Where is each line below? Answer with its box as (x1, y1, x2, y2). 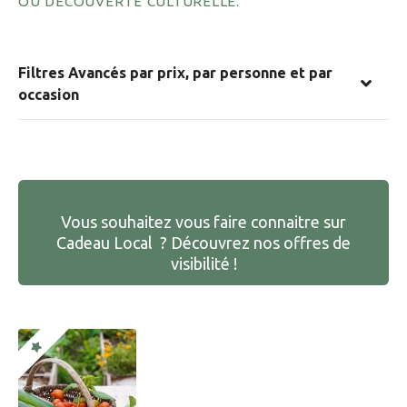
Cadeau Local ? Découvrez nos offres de (56, 233, 351, 253)
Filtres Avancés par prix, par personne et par (18, 65, 333, 82)
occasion (18, 86, 79, 104)
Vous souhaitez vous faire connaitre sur (61, 213, 346, 232)
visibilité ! (170, 254, 237, 273)
